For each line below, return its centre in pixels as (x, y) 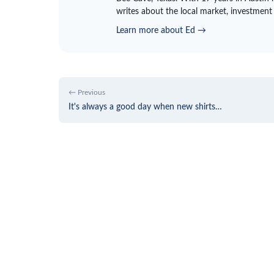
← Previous (87, 92)
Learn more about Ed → (161, 30)
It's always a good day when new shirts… (145, 106)
